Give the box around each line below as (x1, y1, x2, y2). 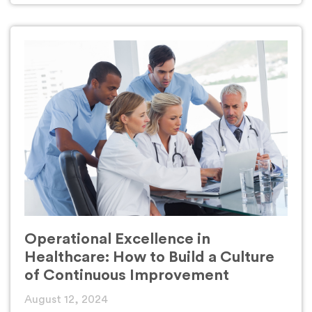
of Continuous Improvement (24, 267, 229, 283)
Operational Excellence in (24, 231, 210, 247)
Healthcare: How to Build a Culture (24, 249, 274, 265)
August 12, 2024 (24, 294, 108, 306)
